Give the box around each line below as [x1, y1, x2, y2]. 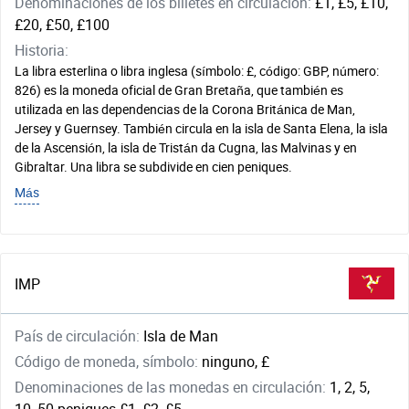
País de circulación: [15, 326, 143, 346]
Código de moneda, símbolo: [15, 351, 202, 372]
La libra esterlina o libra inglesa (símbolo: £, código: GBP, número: [15, 62, 379, 79]
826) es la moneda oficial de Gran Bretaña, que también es [15, 81, 343, 99]
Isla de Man [143, 326, 218, 346]
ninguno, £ [202, 351, 269, 372]
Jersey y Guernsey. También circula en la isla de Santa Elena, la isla [15, 120, 388, 137]
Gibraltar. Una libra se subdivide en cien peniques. [15, 158, 292, 175]
